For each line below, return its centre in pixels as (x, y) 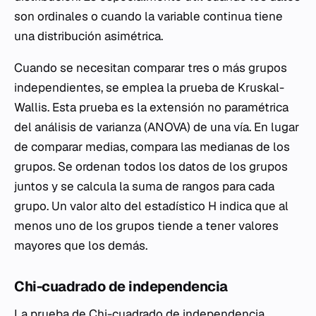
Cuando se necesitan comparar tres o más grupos (151, 67)
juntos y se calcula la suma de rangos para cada (144, 186)
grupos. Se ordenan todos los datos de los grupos (151, 166)
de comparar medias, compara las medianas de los (152, 146)
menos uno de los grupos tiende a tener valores (146, 225)
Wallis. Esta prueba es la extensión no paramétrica (151, 107)
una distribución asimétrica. (89, 36)
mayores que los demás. (81, 245)
